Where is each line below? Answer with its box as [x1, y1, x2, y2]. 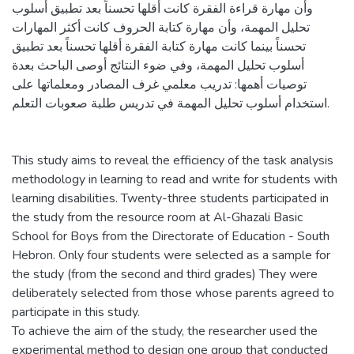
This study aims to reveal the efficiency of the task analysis [12, 152, 333, 169]
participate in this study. [12, 303, 140, 321]
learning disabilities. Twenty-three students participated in [12, 190, 329, 207]
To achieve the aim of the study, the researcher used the [12, 322, 318, 340]
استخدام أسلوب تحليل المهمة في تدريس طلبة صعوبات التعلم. [12, 95, 327, 112]
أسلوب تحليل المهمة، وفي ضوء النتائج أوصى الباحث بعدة [12, 57, 304, 74]
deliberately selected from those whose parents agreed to [12, 284, 334, 302]
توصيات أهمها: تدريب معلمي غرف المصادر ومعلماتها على [12, 76, 307, 93]
